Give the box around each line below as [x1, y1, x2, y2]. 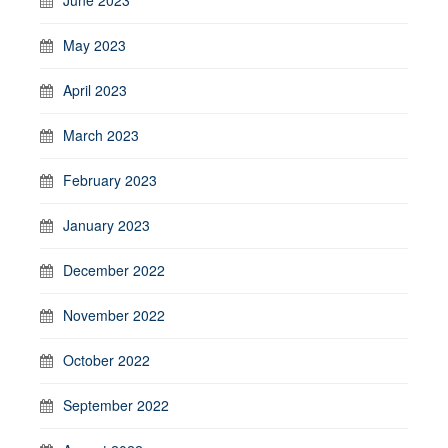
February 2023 [63, 169, 157, 190]
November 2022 [63, 304, 165, 325]
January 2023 [63, 214, 150, 235]
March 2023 [63, 124, 139, 145]
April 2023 [63, 79, 127, 100]
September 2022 [63, 394, 169, 415]
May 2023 [63, 34, 126, 55]
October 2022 [63, 349, 150, 370]
